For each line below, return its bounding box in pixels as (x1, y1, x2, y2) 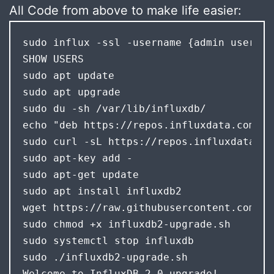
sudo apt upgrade (22, 86, 120, 98)
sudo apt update (22, 69, 114, 81)
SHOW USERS (22, 53, 90, 65)
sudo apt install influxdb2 (22, 185, 182, 197)
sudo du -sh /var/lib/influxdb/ (22, 102, 206, 114)
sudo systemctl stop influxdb (22, 234, 194, 246)
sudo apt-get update (22, 168, 139, 180)
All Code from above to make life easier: (9, 3, 242, 18)
